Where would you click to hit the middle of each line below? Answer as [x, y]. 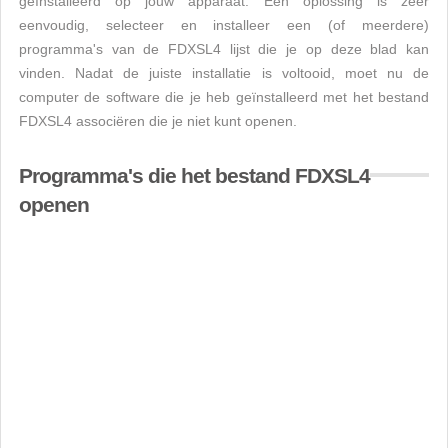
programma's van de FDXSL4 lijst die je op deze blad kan [224, 49]
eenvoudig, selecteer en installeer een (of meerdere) [224, 25]
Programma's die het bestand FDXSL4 [194, 175]
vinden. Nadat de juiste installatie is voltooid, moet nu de [224, 73]
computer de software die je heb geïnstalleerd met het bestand [224, 97]
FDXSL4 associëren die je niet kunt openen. [158, 121]
